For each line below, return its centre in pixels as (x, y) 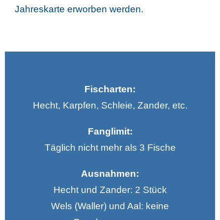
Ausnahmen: (110, 174)
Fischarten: (110, 89)
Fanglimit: (110, 132)
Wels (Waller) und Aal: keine (110, 206)
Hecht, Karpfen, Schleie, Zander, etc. (110, 106)
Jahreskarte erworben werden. (79, 9)
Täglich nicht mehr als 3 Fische (110, 148)
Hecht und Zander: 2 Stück (110, 190)
